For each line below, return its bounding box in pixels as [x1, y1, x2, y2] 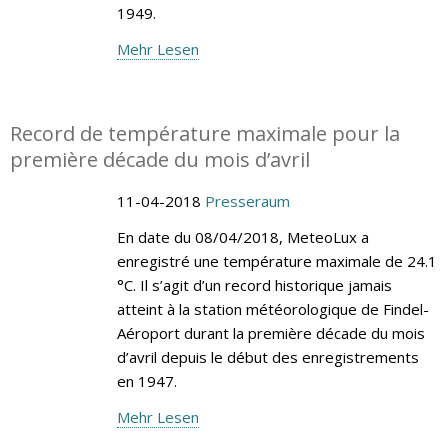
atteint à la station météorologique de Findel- [116, 298, 429, 319]
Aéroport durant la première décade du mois [116, 322, 425, 343]
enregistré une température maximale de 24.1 [116, 250, 437, 271]
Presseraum [204, 190, 290, 211]
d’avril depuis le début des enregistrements [116, 346, 419, 367]
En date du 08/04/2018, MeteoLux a [116, 226, 369, 247]
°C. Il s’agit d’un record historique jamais [116, 274, 392, 295]
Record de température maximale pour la [10, 119, 400, 147]
